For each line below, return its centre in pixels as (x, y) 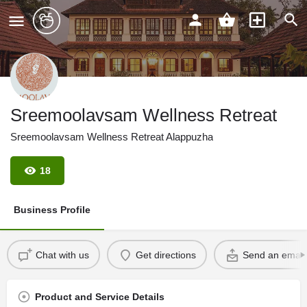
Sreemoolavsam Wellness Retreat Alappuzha (112, 137)
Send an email (273, 255)
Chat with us (62, 255)
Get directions (165, 255)
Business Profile (52, 210)
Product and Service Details (100, 297)
